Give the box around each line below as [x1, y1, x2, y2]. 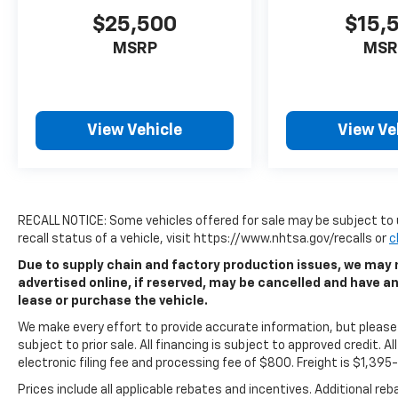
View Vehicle [87, 123, 183, 139]
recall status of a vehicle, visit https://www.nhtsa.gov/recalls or [18, 233, 389, 246]
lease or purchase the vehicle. [18, 295, 208, 308]
